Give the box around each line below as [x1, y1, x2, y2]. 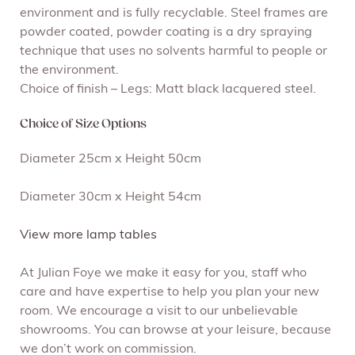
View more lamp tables [20, 229, 157, 242]
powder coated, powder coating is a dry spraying [20, 26, 312, 40]
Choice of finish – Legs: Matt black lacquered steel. [20, 83, 316, 97]
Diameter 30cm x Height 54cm [20, 191, 201, 204]
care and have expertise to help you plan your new [20, 286, 319, 300]
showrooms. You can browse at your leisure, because [20, 324, 331, 338]
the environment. [20, 64, 119, 78]
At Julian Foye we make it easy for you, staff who [20, 267, 307, 281]
